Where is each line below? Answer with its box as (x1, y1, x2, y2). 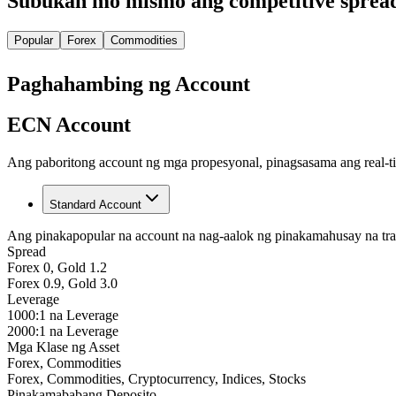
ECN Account (7, 113, 131, 137)
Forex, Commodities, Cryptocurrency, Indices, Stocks (7, 371, 306, 387)
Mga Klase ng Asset (7, 339, 119, 355)
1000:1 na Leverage (7, 308, 118, 324)
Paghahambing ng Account (7, 72, 250, 95)
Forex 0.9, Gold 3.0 (7, 276, 118, 292)
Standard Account (49, 198, 141, 212)
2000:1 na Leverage (7, 324, 118, 339)
